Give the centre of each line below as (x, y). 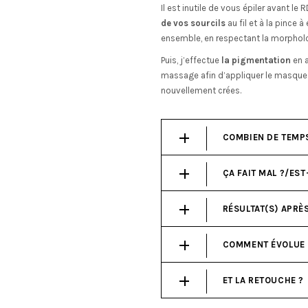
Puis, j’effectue (191, 60)
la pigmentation (256, 60)
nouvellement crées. (201, 90)
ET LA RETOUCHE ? (263, 280)
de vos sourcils (193, 23)
